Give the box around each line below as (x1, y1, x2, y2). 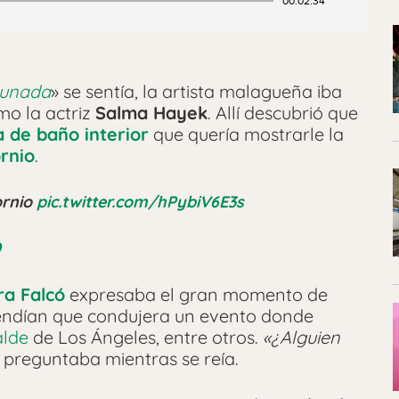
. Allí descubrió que (208, 101, 358, 124)
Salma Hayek (95, 101, 208, 124)
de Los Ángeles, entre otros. (28, 325, 263, 348)
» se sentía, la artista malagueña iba (51, 79, 342, 102)
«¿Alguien (263, 325, 340, 348)
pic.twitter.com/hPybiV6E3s (37, 191, 244, 212)
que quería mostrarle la (149, 122, 344, 145)
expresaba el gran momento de (65, 282, 328, 305)
